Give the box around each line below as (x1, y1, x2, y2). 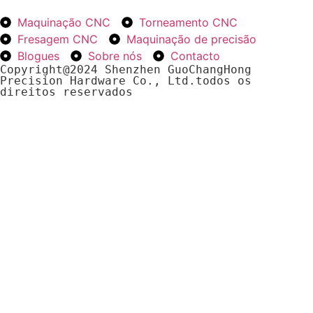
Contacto (170, 48, 220, 63)
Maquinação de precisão (126, 31, 256, 46)
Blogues (17, 48, 59, 63)
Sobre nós (88, 48, 142, 63)
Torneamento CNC (139, 15, 238, 29)
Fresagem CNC (17, 31, 98, 46)
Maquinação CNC (17, 15, 110, 29)
